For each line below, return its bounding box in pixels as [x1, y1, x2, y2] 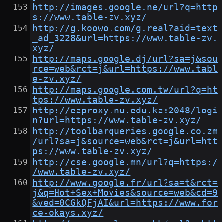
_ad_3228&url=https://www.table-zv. [32, 33, 218, 44]
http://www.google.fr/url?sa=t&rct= [32, 178, 218, 188]
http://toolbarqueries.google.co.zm [32, 126, 218, 137]
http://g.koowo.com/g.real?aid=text [32, 23, 218, 34]
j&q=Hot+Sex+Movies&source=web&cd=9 [32, 188, 218, 198]
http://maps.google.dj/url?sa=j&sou [32, 54, 218, 64]
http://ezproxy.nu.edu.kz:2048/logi [32, 106, 218, 116]
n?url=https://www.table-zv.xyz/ [32, 115, 202, 126]
